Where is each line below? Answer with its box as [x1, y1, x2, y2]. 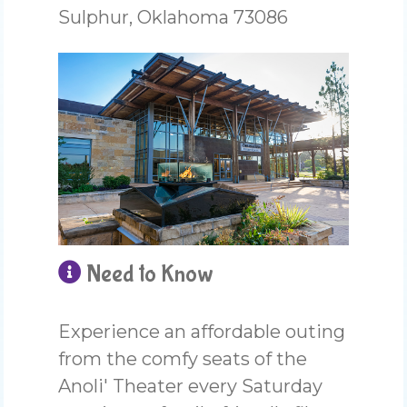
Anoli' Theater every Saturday [58, 375, 323, 398]
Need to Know [82, 261, 214, 289]
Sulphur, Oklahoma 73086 [58, 5, 289, 28]
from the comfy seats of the [58, 348, 308, 371]
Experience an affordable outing [58, 321, 346, 343]
